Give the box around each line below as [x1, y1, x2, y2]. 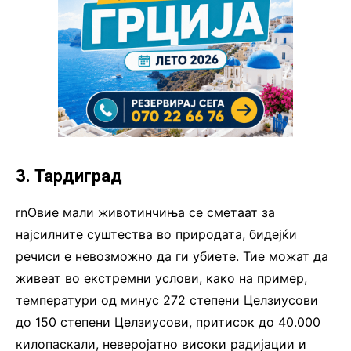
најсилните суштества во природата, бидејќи [16, 226, 297, 243]
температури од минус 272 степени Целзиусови [16, 292, 318, 309]
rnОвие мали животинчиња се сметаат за [16, 204, 275, 221]
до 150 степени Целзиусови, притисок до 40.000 [16, 314, 320, 331]
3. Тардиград [16, 166, 122, 186]
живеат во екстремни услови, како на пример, [16, 270, 307, 287]
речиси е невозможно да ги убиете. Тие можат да [16, 248, 328, 265]
